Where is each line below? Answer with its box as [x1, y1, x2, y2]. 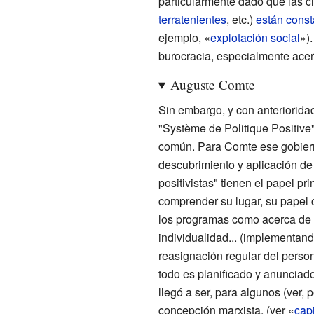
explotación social [210, 29, 300, 46]
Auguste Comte [170, 75, 255, 93]
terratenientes [158, 11, 226, 27]
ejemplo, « [158, 29, 210, 46]
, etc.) [226, 11, 256, 27]
